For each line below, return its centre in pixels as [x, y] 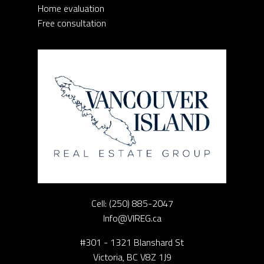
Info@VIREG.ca [132, 218]
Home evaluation [71, 9]
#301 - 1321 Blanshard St [132, 242]
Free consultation [72, 23]
